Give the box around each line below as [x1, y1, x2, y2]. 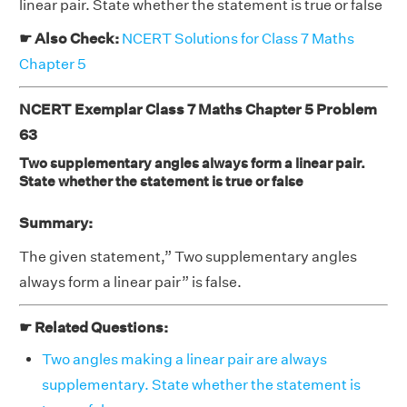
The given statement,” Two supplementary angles [19, 248, 357, 266]
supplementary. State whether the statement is [42, 376, 361, 394]
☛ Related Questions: [19, 319, 168, 337]
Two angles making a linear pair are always [42, 351, 327, 369]
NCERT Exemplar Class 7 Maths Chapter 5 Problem [19, 101, 377, 119]
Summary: [19, 214, 93, 233]
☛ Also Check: [19, 30, 122, 48]
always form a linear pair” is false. [19, 273, 242, 292]
